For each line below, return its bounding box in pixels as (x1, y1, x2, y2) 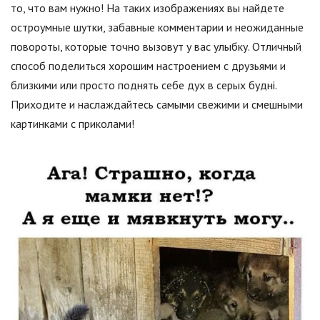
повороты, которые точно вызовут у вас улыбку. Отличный (11, 39, 301, 54)
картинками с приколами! (11, 116, 134, 131)
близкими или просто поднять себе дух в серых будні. (11, 78, 276, 92)
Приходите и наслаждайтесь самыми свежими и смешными (11, 97, 303, 111)
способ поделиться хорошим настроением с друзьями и (11, 59, 286, 73)
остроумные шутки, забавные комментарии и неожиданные (11, 20, 304, 34)
